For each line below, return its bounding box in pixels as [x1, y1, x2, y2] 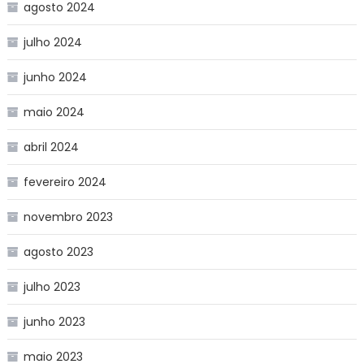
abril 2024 [23, 138, 79, 155]
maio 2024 [23, 103, 84, 120]
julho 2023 [23, 278, 80, 295]
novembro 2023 [23, 208, 113, 225]
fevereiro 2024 [23, 173, 106, 190]
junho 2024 [23, 68, 87, 85]
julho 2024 [23, 33, 82, 50]
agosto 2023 [23, 243, 93, 260]
